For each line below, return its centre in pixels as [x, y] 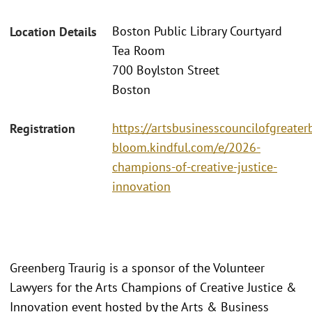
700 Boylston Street [166, 70]
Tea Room [139, 51]
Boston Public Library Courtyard [197, 31]
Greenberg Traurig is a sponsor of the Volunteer [137, 267]
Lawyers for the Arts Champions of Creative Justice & [153, 287]
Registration [42, 128]
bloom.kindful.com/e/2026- [186, 147]
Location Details [53, 32]
